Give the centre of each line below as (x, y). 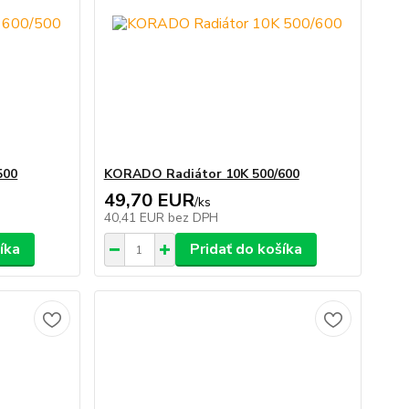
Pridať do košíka (246, 249)
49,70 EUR (149, 200)
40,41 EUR (136, 218)
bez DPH (193, 218)
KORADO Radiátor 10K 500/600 (201, 174)
